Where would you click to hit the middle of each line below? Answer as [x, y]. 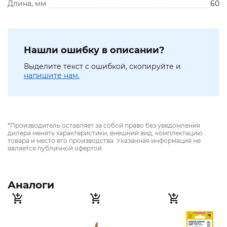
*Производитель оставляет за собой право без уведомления [104, 126]
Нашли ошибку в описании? [94, 50]
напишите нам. [52, 76]
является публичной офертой [55, 148]
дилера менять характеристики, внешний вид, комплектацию [105, 133]
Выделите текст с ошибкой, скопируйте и [102, 67]
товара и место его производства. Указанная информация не [104, 141]
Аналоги [31, 185]
